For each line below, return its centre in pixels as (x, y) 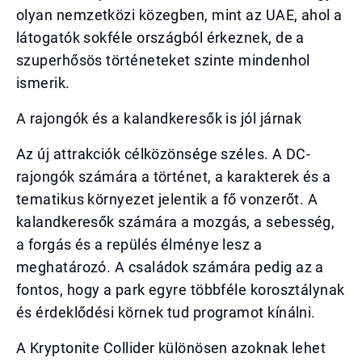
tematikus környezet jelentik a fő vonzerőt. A (167, 199)
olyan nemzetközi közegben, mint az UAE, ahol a (179, 15)
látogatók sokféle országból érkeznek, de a (160, 38)
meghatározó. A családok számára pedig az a (170, 267)
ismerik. (43, 83)
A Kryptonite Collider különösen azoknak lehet (171, 348)
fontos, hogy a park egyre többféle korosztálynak (181, 290)
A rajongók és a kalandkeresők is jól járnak (159, 118)
